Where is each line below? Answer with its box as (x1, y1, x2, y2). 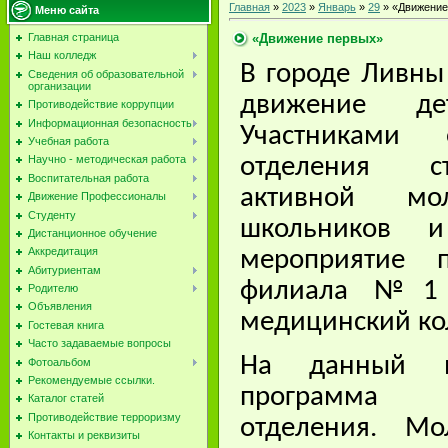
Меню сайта (35, 4, 99, 16)
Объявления (28, 300, 92, 313)
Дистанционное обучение (28, 226, 157, 239)
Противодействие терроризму (28, 410, 181, 423)
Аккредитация (28, 245, 98, 258)
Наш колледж (28, 49, 96, 62)
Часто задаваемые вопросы (28, 337, 171, 350)
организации (28, 79, 91, 92)
